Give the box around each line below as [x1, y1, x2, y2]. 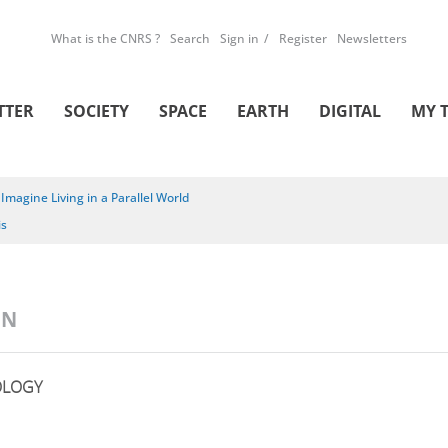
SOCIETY [64, 100, 129, 122]
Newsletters [337, 30, 407, 47]
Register [279, 30, 327, 47]
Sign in [220, 30, 259, 47]
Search [170, 30, 210, 47]
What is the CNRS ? [51, 30, 160, 47]
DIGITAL [319, 100, 381, 122]
